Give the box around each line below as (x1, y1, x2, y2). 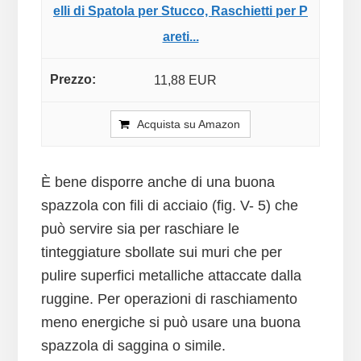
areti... (162, 30, 199, 44)
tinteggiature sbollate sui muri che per (40, 244, 282, 261)
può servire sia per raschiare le (40, 221, 239, 238)
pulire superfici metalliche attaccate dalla (40, 268, 301, 284)
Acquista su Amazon (137, 118, 240, 131)
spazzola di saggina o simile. (40, 338, 226, 355)
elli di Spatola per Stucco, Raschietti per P (53, 4, 308, 19)
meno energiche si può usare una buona (40, 314, 301, 331)
